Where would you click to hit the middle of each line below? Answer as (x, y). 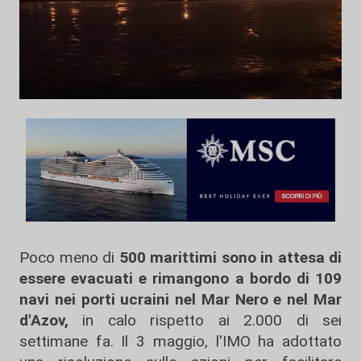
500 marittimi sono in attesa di (230, 257)
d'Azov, (44, 320)
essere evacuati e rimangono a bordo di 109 (180, 278)
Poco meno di (69, 257)
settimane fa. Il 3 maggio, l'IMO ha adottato (180, 341)
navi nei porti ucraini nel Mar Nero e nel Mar (180, 299)
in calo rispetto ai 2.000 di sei (205, 320)
